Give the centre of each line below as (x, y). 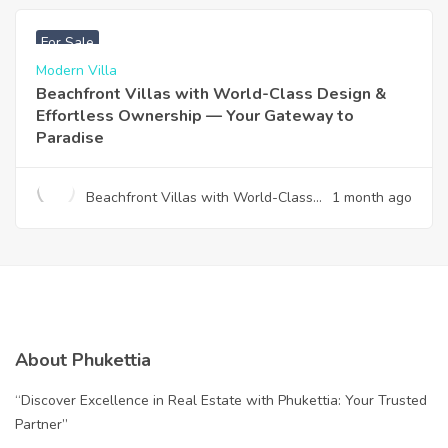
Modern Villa (76, 70)
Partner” (41, 424)
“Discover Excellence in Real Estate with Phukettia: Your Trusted (221, 400)
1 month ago (372, 197)
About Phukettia (83, 360)
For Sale (67, 42)
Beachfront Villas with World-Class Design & (211, 94)
